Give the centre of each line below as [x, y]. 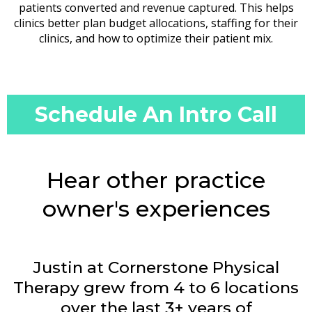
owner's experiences [156, 208]
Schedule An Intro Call [156, 114]
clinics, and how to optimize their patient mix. [156, 38]
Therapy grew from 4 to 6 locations [156, 287]
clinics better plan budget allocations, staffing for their [156, 23]
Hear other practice [156, 180]
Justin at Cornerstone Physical [156, 267]
